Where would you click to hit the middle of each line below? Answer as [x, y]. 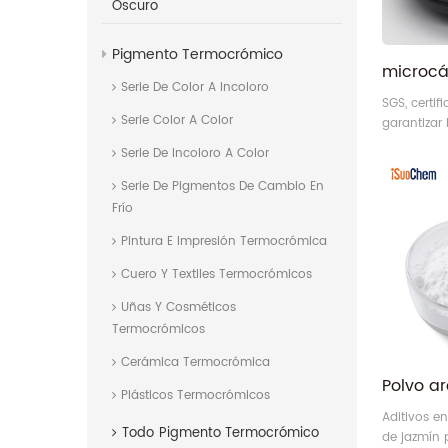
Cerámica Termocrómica [195, 363]
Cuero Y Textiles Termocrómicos [216, 275]
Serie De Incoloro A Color [195, 154]
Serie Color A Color [177, 121]
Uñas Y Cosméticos [178, 308]
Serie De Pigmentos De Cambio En [222, 187]
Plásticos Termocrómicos [195, 396]
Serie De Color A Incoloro [195, 88]
